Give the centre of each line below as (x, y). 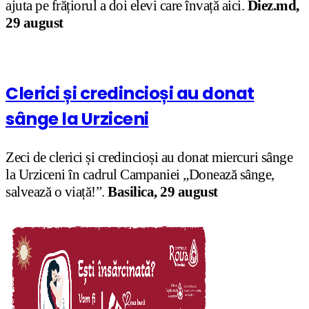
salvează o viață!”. (57, 191)
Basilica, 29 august (163, 191)
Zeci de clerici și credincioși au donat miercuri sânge (149, 157)
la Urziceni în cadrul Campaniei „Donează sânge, (140, 174)
